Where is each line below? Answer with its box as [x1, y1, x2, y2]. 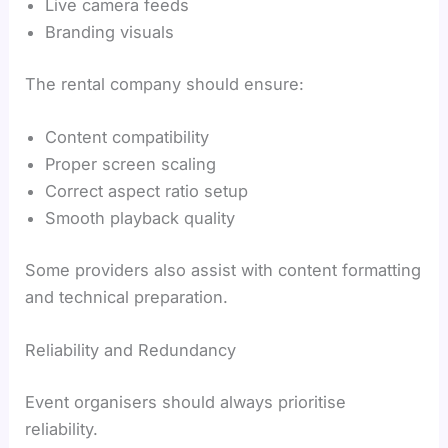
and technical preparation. [25, 286, 229, 307]
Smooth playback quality [45, 208, 236, 229]
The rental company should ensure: [25, 73, 305, 94]
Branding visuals [45, 22, 175, 43]
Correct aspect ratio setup [45, 181, 249, 202]
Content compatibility [45, 127, 210, 148]
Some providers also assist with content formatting [25, 259, 422, 280]
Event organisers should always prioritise [25, 391, 347, 412]
